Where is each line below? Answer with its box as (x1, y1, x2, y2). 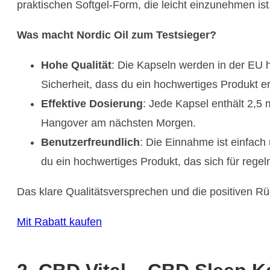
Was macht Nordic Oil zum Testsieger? (17, 28, 216, 41)
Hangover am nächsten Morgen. (41, 116, 196, 129)
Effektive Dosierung (41, 97, 143, 110)
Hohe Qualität (41, 58, 111, 71)
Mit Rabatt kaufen (17, 215, 102, 228)
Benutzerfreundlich (41, 136, 140, 148)
